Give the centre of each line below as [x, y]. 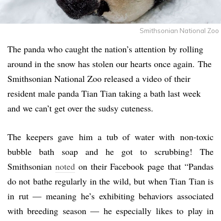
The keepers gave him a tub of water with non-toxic [110, 136]
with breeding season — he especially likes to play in [110, 210]
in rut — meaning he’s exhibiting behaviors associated [110, 196]
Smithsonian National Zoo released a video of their [99, 78]
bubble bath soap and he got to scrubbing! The [110, 151]
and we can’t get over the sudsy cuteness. [80, 108]
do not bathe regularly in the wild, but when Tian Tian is [110, 181]
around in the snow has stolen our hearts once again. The [110, 63]
